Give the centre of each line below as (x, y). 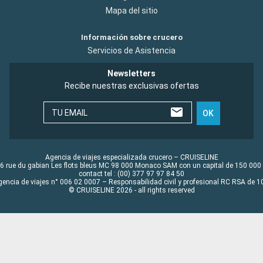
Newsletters (131, 73)
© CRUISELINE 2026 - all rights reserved (131, 190)
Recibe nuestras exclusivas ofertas (131, 85)
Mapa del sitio (131, 10)
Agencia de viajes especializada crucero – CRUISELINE (131, 157)
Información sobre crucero (131, 37)
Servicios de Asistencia (131, 50)
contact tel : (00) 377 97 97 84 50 (131, 173)
